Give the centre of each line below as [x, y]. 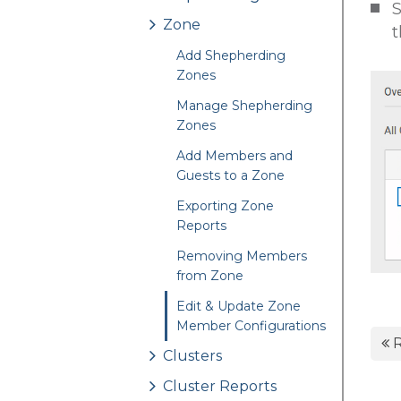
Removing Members [242, 256]
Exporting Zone [225, 206]
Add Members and [235, 156]
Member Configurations [251, 326]
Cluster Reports [220, 387]
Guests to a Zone [230, 176]
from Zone [210, 276]
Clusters [192, 356]
